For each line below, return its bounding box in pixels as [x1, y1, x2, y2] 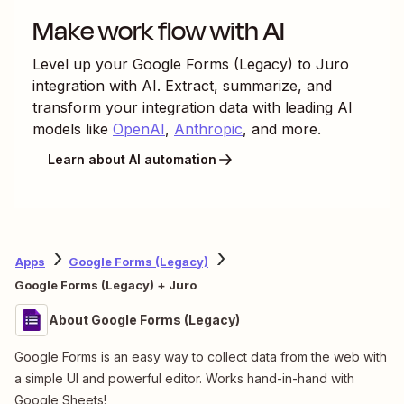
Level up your [32, 54, 133, 73]
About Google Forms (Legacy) [49, 311, 240, 327]
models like [32, 119, 108, 138]
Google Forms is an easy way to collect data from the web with [14, 348, 387, 364]
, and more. [243, 119, 321, 138]
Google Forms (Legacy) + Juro [14, 277, 197, 292]
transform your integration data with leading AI [32, 97, 353, 116]
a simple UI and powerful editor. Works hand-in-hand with [14, 370, 354, 386]
